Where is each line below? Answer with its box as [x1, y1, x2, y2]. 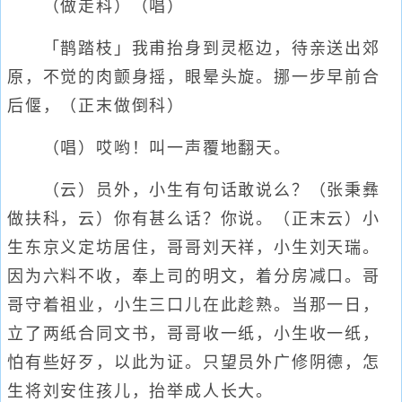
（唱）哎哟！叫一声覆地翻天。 [7, 139, 292, 157]
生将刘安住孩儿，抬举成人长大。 [7, 382, 274, 400]
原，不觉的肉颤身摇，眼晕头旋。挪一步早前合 [7, 68, 380, 86]
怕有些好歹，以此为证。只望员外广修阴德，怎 [7, 354, 380, 371]
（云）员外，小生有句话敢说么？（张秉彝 [7, 181, 380, 199]
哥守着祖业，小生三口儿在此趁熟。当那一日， [7, 296, 380, 314]
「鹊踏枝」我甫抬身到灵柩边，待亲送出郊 [7, 39, 380, 57]
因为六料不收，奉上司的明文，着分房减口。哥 [7, 267, 380, 285]
